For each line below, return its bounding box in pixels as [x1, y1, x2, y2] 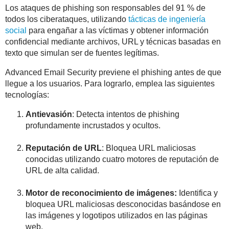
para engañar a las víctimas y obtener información [27, 26, 209, 35]
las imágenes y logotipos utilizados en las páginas [26, 211, 208, 220]
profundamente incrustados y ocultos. [26, 121, 161, 130]
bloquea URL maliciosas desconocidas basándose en [26, 199, 221, 209]
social [5, 26, 27, 35]
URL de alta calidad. [26, 166, 99, 175]
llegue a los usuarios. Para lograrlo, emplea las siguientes [5, 79, 215, 88]
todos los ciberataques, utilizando [5, 14, 128, 24]
